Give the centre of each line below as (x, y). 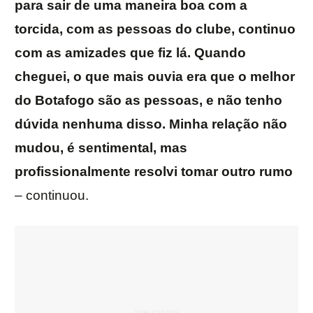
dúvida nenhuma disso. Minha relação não (151, 124)
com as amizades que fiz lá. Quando (130, 53)
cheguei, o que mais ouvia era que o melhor (155, 77)
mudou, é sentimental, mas (101, 148)
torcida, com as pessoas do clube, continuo (155, 29)
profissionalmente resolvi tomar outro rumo (154, 172)
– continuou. (52, 196)
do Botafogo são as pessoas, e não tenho (148, 101)
